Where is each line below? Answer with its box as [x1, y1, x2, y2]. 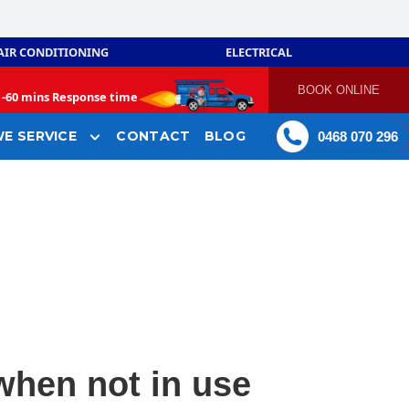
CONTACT [116, 128, 191, 145]
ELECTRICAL [225, 44, 293, 60]
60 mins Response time [5, 88, 139, 105]
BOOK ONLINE [298, 82, 381, 97]
